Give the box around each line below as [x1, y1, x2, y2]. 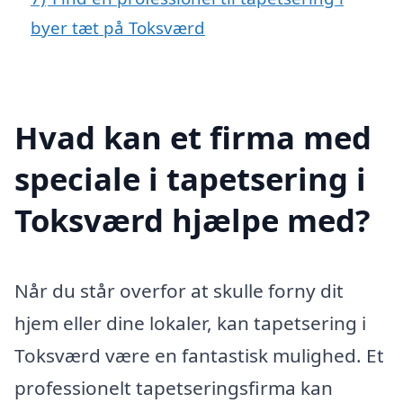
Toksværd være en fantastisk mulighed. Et [14, 342, 384, 368]
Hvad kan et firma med [14, 115, 372, 158]
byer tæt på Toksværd [31, 16, 205, 40]
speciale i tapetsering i [14, 157, 366, 200]
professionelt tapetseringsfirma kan [14, 374, 333, 400]
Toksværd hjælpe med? [14, 198, 371, 241]
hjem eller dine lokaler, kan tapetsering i [14, 309, 366, 336]
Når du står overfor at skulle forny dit [14, 277, 344, 303]
